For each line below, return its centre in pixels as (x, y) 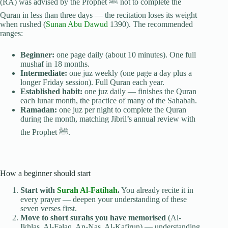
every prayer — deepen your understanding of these (104, 199)
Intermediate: (44, 73)
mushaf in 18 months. (55, 64)
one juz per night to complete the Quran (122, 109)
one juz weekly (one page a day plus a (130, 73)
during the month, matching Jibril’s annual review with (108, 119)
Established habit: (51, 91)
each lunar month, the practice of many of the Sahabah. (109, 100)
